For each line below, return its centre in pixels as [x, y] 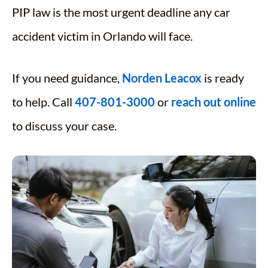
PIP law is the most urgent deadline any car [121, 12]
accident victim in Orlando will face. [102, 36]
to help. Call [43, 101]
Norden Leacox [162, 77]
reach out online [214, 101]
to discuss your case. [64, 125]
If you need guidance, [67, 77]
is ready [223, 77]
